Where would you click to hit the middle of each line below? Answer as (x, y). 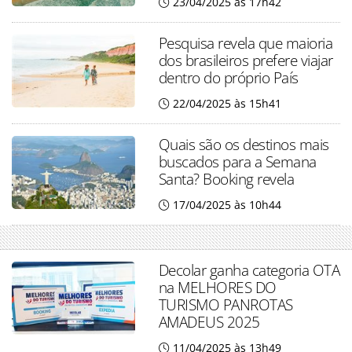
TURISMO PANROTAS (225, 304)
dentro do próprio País (228, 77)
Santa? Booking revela (226, 179)
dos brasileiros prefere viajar (246, 60)
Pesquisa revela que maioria (246, 43)
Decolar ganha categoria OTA (249, 270)
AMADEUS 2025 (209, 322)
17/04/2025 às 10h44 (227, 205)
